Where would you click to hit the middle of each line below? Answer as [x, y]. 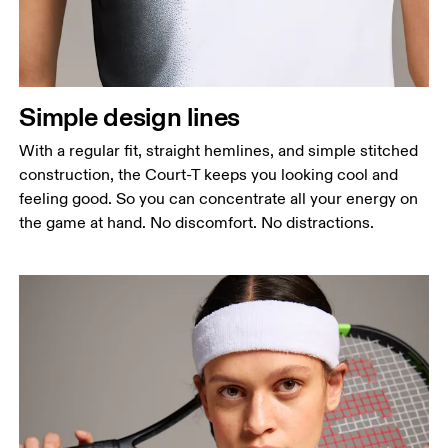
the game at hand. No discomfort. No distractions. [197, 223]
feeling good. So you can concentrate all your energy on [219, 199]
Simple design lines [130, 117]
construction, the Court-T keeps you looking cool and [209, 175]
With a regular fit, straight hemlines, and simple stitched [219, 151]
